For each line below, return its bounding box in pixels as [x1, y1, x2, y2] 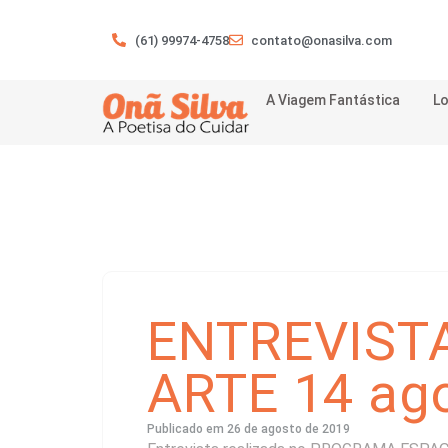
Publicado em [147, 422, 227, 436]
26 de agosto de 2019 [227, 422, 350, 436]
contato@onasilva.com [251, 32, 392, 48]
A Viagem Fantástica [266, 92, 401, 108]
